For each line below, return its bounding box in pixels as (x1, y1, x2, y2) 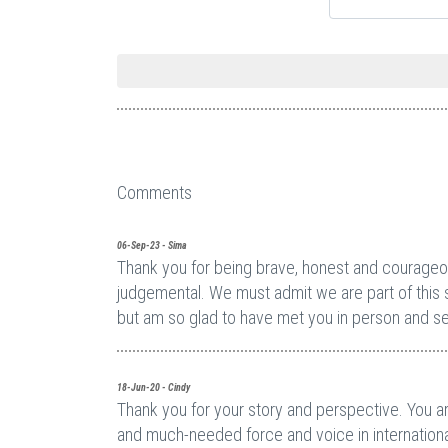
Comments (117, 182, 192, 203)
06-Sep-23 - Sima (117, 240, 187, 251)
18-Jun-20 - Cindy (117, 382, 190, 393)
